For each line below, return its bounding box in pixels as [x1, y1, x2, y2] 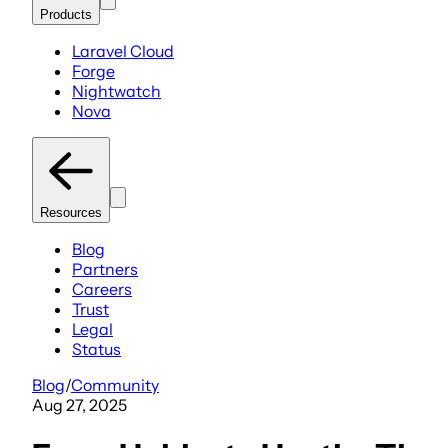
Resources [40, 204, 102, 220]
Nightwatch [72, 80, 161, 101]
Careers [72, 278, 132, 299]
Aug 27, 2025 [32, 394, 127, 415]
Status [72, 338, 121, 359]
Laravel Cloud [72, 40, 174, 61]
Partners [72, 258, 138, 279]
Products [40, 6, 92, 22]
